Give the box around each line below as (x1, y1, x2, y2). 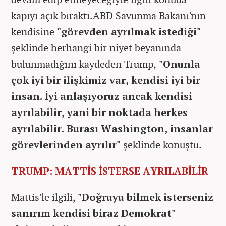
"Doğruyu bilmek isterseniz (78, 190, 213, 204)
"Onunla (156, 56, 200, 71)
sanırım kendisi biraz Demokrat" (11, 206, 176, 220)
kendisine (11, 24, 54, 38)
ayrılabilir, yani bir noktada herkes (11, 105, 188, 119)
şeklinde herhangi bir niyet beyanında (11, 40, 181, 54)
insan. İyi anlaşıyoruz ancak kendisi (11, 89, 192, 103)
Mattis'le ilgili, (11, 190, 78, 204)
